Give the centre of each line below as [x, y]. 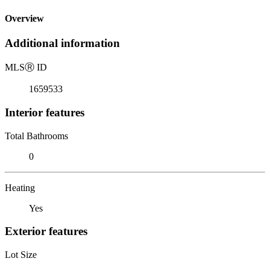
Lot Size [21, 254]
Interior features [45, 112]
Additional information [62, 43]
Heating [20, 187]
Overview [24, 19]
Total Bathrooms [36, 136]
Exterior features [46, 231]
